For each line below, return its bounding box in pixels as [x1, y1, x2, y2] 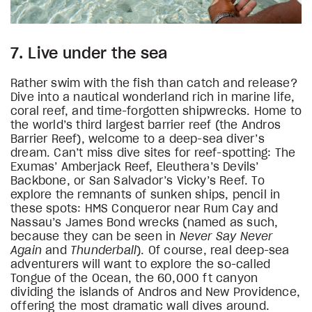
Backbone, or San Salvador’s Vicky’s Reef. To [10, 175, 265, 187]
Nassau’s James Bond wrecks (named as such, [10, 217, 279, 228]
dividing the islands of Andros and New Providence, [10, 286, 301, 298]
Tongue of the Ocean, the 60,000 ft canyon [10, 272, 258, 284]
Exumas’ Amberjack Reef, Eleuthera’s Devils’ [10, 161, 259, 173]
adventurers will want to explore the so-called [10, 258, 271, 270]
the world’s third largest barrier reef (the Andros [10, 119, 281, 131]
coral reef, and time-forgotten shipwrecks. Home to [10, 105, 302, 117]
